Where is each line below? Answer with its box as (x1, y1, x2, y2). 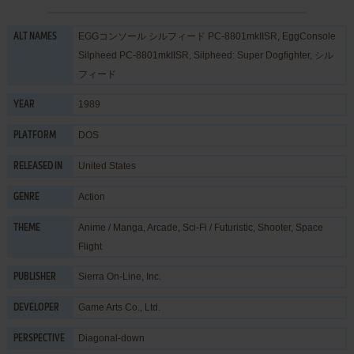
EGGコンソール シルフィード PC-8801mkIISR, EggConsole (77, 30, 336, 42)
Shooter (257, 221, 291, 233)
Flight (77, 240, 102, 252)
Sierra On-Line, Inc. (77, 270, 161, 282)
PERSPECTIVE (13, 333, 65, 344)
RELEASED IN (13, 161, 62, 171)
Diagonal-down (77, 332, 145, 344)
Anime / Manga (77, 221, 143, 233)
